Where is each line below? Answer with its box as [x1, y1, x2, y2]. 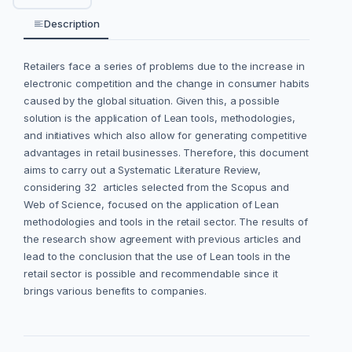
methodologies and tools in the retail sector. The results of [24, 215, 308, 229]
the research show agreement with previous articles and [24, 233, 301, 246]
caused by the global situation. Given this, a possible [24, 94, 280, 108]
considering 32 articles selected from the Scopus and [24, 181, 289, 194]
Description [44, 17, 100, 31]
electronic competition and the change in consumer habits [24, 77, 310, 90]
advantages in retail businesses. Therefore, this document [24, 146, 309, 159]
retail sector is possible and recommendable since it [24, 267, 279, 280]
